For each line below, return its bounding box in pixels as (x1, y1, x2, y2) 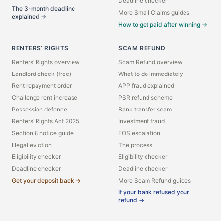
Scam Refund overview (118, 58, 183, 66)
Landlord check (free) (12, 70, 71, 77)
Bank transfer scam (118, 106, 172, 113)
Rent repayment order (12, 82, 72, 89)
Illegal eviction (12, 141, 52, 148)
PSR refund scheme (118, 94, 173, 101)
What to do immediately (118, 70, 183, 77)
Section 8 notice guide (12, 129, 74, 137)
